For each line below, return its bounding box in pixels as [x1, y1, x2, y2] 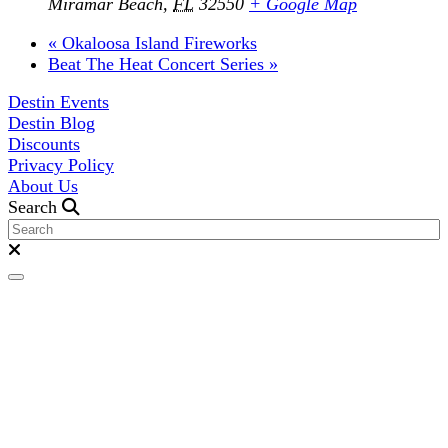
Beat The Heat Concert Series [48, 53, 269, 74]
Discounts [8, 134, 80, 155]
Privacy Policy [8, 155, 114, 176]
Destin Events [8, 92, 109, 113]
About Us [8, 176, 78, 197]
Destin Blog [8, 113, 95, 134]
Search [8, 197, 62, 218]
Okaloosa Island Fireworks [57, 32, 257, 53]
